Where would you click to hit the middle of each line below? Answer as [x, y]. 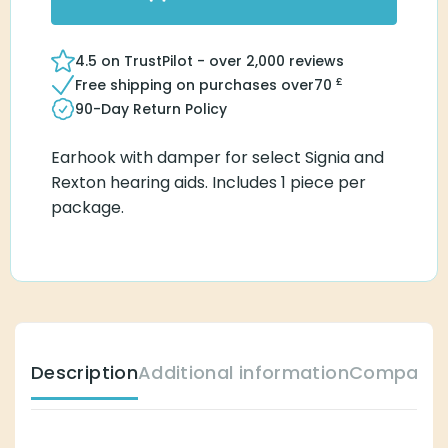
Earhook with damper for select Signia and [201, 157]
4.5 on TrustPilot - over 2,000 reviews [193, 60]
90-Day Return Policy [142, 108]
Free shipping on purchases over [179, 84]
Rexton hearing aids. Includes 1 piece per [198, 182]
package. [83, 207]
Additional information [215, 372]
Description [78, 372]
